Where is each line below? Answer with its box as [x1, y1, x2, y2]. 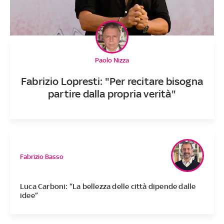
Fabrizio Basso [19, 152, 63, 160]
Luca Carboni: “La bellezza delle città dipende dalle [19, 182, 196, 191]
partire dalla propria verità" [48, 87, 176, 100]
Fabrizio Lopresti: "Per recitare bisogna [20, 75, 203, 88]
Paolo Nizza [94, 56, 129, 64]
